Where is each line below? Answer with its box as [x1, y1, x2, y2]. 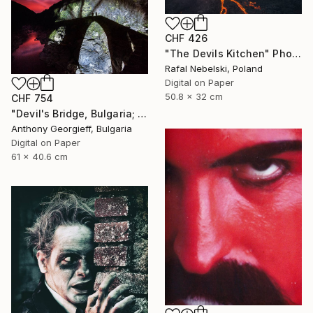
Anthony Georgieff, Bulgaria [11, 122, 132, 134]
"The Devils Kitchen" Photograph [291, 47, 301, 59]
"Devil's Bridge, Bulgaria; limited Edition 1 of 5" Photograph [138, 107, 147, 119]
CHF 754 [11, 92, 54, 104]
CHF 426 [165, 31, 208, 44]
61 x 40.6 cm [11, 150, 68, 162]
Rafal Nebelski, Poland [165, 62, 263, 74]
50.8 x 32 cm [165, 90, 223, 102]
